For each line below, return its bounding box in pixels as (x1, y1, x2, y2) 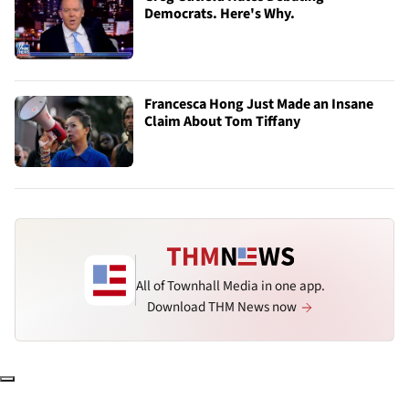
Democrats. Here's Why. (144, 4, 295, 25)
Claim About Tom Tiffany (144, 111, 300, 132)
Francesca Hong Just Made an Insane (144, 94, 373, 115)
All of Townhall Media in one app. (136, 275, 325, 296)
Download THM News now (147, 296, 299, 317)
